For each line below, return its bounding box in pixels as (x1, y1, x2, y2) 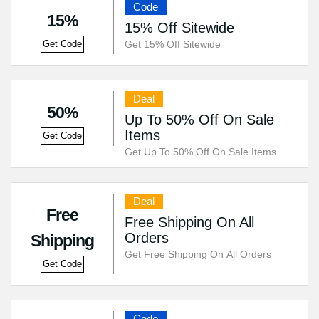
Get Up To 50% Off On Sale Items (124, 146, 276, 157)
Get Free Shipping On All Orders (124, 249, 271, 260)
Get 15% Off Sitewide (124, 38, 221, 50)
